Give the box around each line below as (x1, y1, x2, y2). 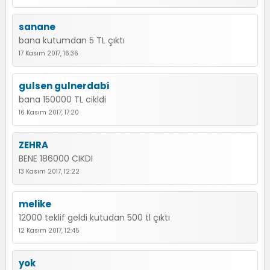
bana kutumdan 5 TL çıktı (19, 34, 125, 46)
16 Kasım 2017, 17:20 (19, 108, 79, 117)
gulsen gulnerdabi (19, 80, 109, 92)
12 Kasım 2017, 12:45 (19, 226, 80, 235)
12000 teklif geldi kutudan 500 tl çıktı (19, 212, 170, 224)
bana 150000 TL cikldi (19, 93, 106, 105)
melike (19, 198, 51, 210)
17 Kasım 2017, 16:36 (19, 49, 78, 58)
